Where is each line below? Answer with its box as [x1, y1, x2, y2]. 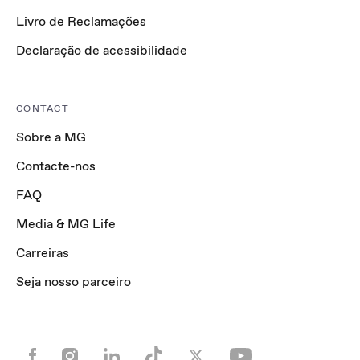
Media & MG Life [16, 215, 116, 232]
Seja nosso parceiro [16, 273, 131, 290]
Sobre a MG [16, 129, 86, 145]
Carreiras [16, 244, 69, 261]
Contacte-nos [16, 157, 96, 174]
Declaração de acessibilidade [16, 42, 187, 59]
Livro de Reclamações [16, 13, 146, 30]
